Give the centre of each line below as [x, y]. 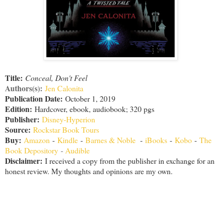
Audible [77, 150]
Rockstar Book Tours [66, 130]
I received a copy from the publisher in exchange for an [129, 161]
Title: [14, 78]
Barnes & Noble [110, 140]
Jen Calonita [64, 88]
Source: [18, 130]
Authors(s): [24, 88]
